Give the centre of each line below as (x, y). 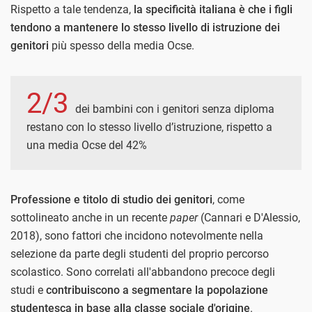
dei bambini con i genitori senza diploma (175, 109)
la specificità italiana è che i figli (213, 10)
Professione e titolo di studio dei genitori (111, 200)
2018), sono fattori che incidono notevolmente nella (137, 236)
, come (228, 200)
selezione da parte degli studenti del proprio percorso (140, 254)
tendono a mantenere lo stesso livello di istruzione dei (145, 28)
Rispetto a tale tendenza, (72, 10)
